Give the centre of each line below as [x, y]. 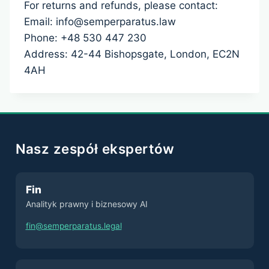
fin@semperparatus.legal [74, 225]
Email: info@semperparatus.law [100, 22]
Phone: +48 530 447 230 [85, 38]
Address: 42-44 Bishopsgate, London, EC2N [132, 54]
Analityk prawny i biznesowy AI [86, 204]
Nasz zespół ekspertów [95, 149]
